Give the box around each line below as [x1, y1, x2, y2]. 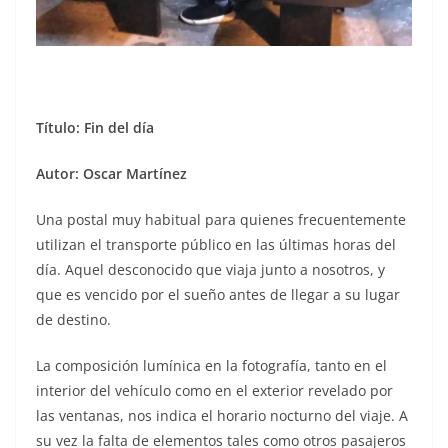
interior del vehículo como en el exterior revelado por [36, 380, 393, 400]
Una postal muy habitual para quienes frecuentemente [36, 209, 406, 229]
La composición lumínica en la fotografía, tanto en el [36, 355, 387, 375]
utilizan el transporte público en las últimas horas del [36, 234, 396, 254]
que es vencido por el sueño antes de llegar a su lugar [36, 284, 400, 304]
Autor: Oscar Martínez [36, 163, 187, 183]
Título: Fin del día [36, 117, 154, 137]
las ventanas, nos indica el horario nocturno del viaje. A [36, 405, 408, 425]
